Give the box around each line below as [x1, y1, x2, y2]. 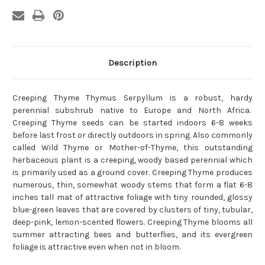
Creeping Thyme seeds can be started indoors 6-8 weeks [12, 118, 253, 128]
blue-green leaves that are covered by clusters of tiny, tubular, [12, 205, 253, 215]
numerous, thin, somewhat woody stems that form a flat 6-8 [12, 180, 253, 190]
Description [108, 57, 157, 69]
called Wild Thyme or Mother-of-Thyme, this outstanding [12, 143, 253, 153]
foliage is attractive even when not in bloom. [12, 242, 180, 253]
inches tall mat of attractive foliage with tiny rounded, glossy [12, 192, 253, 203]
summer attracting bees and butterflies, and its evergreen [12, 230, 253, 240]
